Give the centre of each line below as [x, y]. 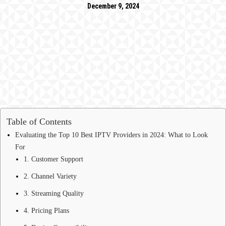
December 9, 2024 [113, 6]
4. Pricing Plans [46, 210]
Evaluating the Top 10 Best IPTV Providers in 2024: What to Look [111, 135]
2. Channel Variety [50, 176]
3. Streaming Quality [54, 193]
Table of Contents [39, 121]
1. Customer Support [53, 159]
